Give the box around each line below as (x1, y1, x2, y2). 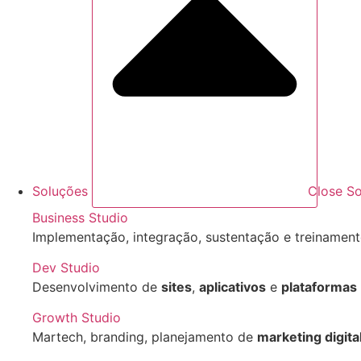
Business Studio (32, 209, 128, 226)
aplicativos (199, 278, 266, 295)
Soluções (32, 182, 92, 199)
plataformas (281, 278, 357, 295)
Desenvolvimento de (32, 278, 161, 295)
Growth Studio (32, 309, 121, 326)
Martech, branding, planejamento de (32, 329, 257, 346)
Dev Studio (32, 259, 100, 276)
